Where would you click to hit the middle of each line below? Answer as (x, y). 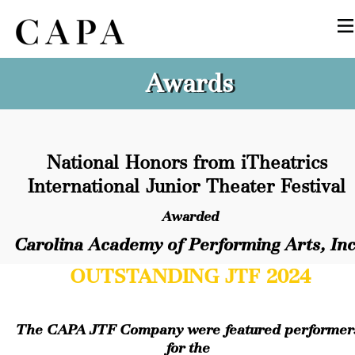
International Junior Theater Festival (187, 187)
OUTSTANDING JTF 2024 (190, 277)
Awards (189, 84)
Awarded (190, 217)
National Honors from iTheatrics (187, 163)
